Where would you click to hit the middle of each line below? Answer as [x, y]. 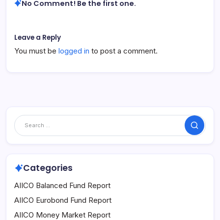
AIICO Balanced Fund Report [62, 186]
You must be [36, 51]
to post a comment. [124, 51]
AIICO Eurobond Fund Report [63, 200]
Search [203, 128]
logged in [74, 51]
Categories [48, 168]
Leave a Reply [38, 37]
